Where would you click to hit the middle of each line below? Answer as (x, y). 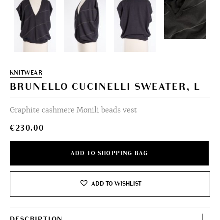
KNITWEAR (26, 73)
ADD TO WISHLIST (116, 184)
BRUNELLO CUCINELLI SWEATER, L (105, 87)
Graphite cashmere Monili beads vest (73, 110)
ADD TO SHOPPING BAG (109, 153)
